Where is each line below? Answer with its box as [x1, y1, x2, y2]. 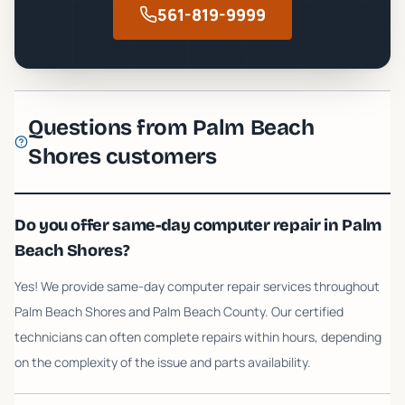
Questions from [28, 115, 193, 140]
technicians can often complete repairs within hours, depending [14, 328, 381, 345]
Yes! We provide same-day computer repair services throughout [14, 278, 380, 295]
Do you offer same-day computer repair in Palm [14, 215, 381, 235]
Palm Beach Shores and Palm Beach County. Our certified [14, 303, 344, 320]
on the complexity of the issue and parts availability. [14, 353, 311, 371]
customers [100, 144, 217, 169]
